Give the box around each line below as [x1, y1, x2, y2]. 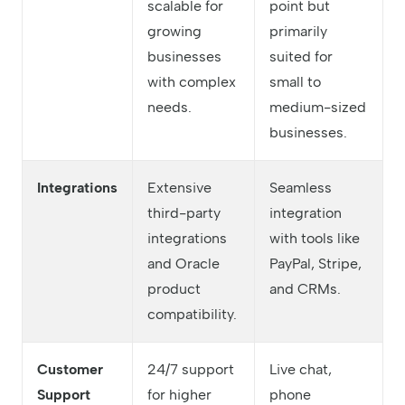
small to [269, 73, 321, 91]
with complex [147, 73, 236, 91]
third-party [147, 204, 221, 222]
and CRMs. [269, 280, 341, 298]
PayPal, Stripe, [269, 255, 362, 273]
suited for [269, 48, 333, 66]
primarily [269, 23, 327, 41]
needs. [147, 99, 192, 117]
